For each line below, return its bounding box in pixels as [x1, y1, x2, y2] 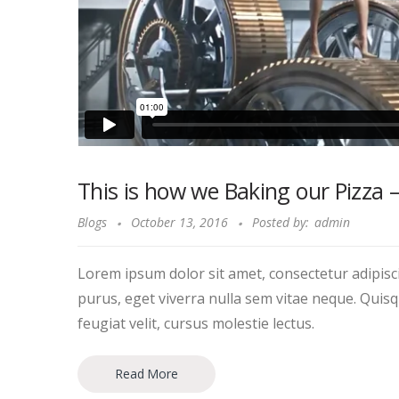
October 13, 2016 [130, 214, 228, 232]
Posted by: [251, 214, 309, 232]
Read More [115, 365, 178, 383]
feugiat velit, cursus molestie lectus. [77, 313, 314, 333]
